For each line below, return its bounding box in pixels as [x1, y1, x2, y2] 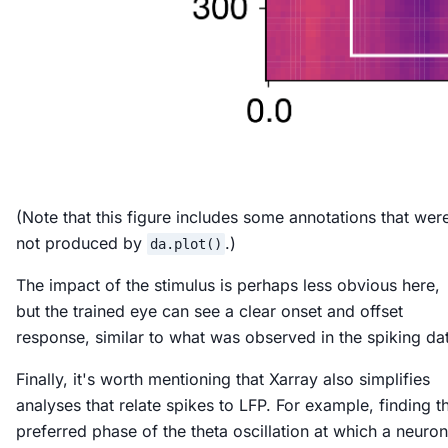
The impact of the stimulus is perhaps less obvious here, [16, 274, 440, 295]
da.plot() [149, 235, 222, 252]
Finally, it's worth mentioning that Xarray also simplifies [16, 368, 430, 389]
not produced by [16, 232, 147, 253]
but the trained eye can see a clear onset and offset [16, 300, 403, 321]
